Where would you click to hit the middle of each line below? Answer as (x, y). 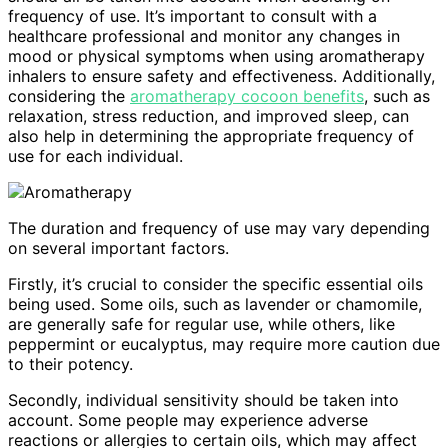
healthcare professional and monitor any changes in (204, 35)
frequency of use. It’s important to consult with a (192, 15)
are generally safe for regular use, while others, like (201, 323)
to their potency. (70, 363)
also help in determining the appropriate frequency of (211, 135)
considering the (69, 95)
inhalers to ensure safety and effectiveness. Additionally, (221, 75)
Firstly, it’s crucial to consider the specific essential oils (215, 283)
